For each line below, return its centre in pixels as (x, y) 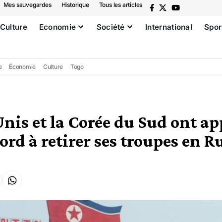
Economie (57, 27)
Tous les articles (121, 5)
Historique (75, 5)
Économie (23, 67)
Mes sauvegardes (27, 5)
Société (111, 27)
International (169, 27)
